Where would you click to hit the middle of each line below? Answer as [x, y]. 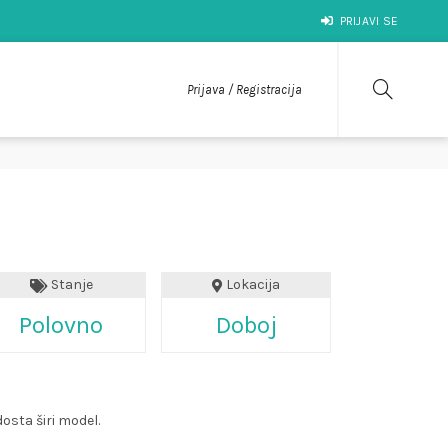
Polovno [61, 324]
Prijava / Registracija [244, 89]
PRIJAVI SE [369, 21]
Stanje [70, 284]
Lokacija [251, 284]
